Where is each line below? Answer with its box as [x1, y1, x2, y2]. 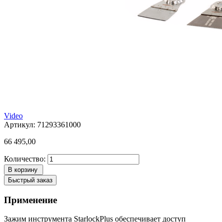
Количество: [4, 154, 46, 163]
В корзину [8, 166, 38, 173]
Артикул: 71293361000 [4, 120, 81, 129]
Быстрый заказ [8, 176, 53, 184]
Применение [4, 194, 57, 205]
